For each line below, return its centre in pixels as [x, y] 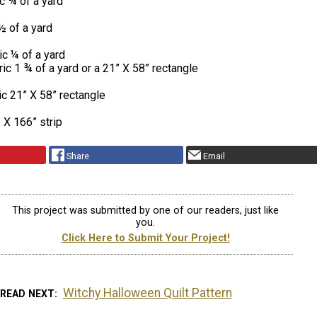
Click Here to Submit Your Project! [145, 238]
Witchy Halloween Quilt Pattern [147, 293]
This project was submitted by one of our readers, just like [146, 211]
